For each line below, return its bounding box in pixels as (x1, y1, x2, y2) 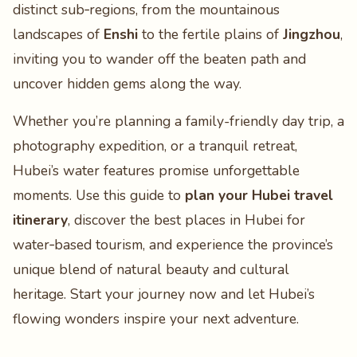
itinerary (13, 210, 68, 229)
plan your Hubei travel (185, 186, 333, 205)
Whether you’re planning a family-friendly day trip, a (13, 112, 344, 131)
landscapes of (13, 25, 104, 44)
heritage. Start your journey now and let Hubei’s (13, 284, 315, 304)
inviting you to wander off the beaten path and (13, 49, 306, 69)
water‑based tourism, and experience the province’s (13, 235, 333, 254)
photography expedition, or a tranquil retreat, (13, 136, 297, 155)
